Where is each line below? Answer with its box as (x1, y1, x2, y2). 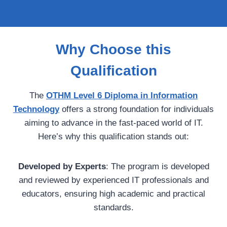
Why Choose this (56, 42, 171, 57)
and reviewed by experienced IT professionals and (18, 175, 209, 185)
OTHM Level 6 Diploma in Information (46, 91, 198, 100)
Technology (13, 104, 59, 114)
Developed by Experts (18, 162, 106, 171)
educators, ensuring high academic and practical (22, 189, 205, 199)
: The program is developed (105, 162, 209, 171)
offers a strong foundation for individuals (59, 104, 214, 114)
